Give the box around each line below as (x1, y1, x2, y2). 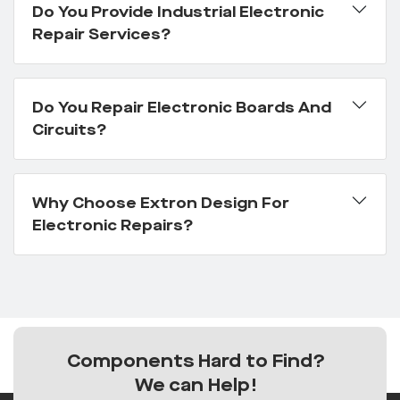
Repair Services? (32, 24, 171, 46)
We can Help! (134, 373, 257, 398)
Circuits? (32, 120, 107, 141)
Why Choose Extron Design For (32, 193, 289, 214)
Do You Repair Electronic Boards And (32, 97, 331, 119)
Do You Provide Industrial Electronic (32, 2, 324, 23)
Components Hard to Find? (66, 349, 325, 374)
